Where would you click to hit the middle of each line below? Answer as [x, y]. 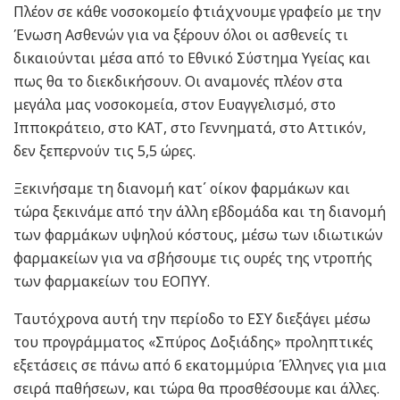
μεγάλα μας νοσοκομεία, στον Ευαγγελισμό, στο [175, 104]
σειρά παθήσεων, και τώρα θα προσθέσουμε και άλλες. [196, 388]
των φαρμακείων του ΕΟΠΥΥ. [112, 281]
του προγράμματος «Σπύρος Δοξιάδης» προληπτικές [193, 342]
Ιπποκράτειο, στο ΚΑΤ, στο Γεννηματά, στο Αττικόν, [190, 127]
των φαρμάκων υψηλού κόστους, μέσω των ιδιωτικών [198, 234]
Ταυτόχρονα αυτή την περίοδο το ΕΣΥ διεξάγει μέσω [192, 318]
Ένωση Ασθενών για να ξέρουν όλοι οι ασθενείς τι [181, 34]
